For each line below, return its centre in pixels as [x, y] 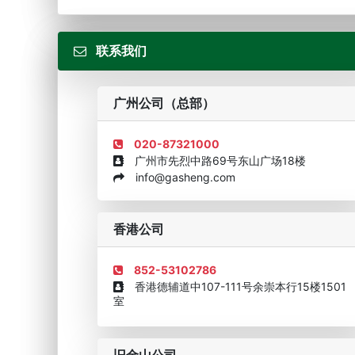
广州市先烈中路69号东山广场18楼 [215, 160]
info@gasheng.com [180, 177]
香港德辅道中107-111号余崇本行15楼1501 [235, 286]
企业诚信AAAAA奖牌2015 [164, 216]
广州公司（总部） [164, 103]
